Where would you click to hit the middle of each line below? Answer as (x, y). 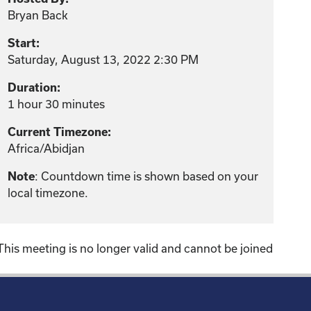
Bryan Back (38, 15)
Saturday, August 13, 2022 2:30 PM (103, 59)
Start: (24, 43)
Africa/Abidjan (47, 148)
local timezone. (48, 193)
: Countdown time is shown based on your (147, 176)
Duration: (34, 87)
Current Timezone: (60, 132)
